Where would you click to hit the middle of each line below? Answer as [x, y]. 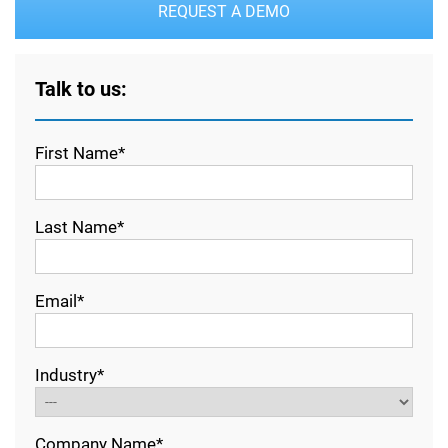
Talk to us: [81, 88]
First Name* [80, 152]
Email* [59, 300]
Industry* [69, 374]
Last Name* [79, 226]
